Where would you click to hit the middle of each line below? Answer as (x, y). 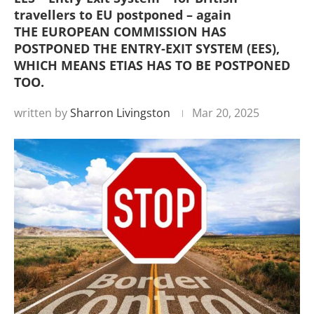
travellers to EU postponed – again (123, 15)
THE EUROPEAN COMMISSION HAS (120, 32)
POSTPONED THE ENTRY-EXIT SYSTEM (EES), (147, 48)
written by (42, 113)
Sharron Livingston (120, 113)
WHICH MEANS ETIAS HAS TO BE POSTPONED (152, 65)
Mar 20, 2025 (226, 113)
